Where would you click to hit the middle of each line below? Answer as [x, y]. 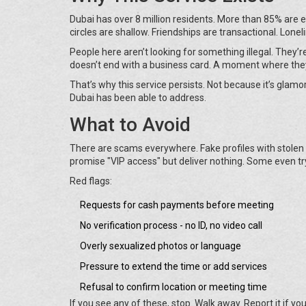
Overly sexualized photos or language [161, 246]
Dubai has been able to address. [138, 98]
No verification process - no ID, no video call [171, 226]
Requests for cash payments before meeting [177, 205]
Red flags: [91, 181]
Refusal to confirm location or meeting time [173, 287]
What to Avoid [130, 125]
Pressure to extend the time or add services [173, 267]
